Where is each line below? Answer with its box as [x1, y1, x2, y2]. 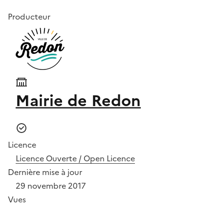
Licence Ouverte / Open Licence [16, 153, 135, 164]
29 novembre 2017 [16, 180, 86, 192]
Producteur [8, 11, 50, 22]
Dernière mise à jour [8, 166, 82, 178]
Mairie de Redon [16, 89, 141, 112]
